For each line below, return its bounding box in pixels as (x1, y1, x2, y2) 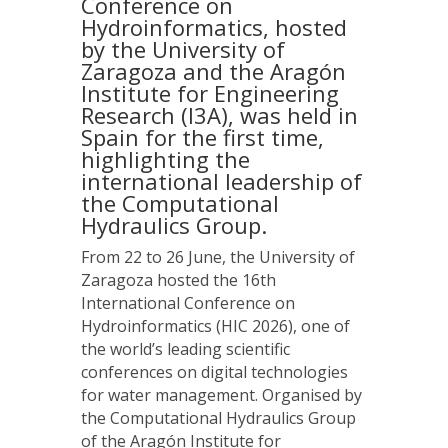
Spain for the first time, (80, 122, 324, 153)
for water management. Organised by (80, 384, 362, 407)
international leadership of (80, 166, 362, 197)
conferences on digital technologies (80, 361, 348, 384)
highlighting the (80, 144, 250, 175)
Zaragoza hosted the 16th (80, 269, 276, 292)
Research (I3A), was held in (80, 100, 358, 131)
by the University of (80, 34, 285, 65)
